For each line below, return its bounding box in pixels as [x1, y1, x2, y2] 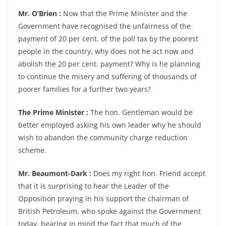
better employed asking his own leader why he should [18, 120, 201, 130]
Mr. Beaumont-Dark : [18, 168, 91, 178]
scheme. [18, 145, 46, 155]
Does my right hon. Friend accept [91, 168, 205, 178]
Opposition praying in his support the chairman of [18, 194, 189, 203]
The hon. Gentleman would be [88, 107, 193, 117]
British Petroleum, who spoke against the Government [18, 206, 201, 216]
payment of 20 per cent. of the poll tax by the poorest [18, 34, 198, 43]
